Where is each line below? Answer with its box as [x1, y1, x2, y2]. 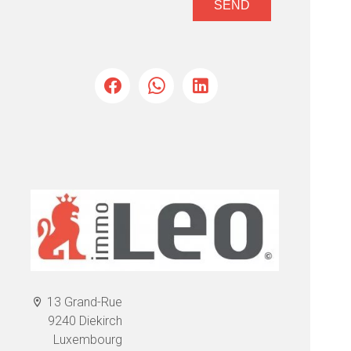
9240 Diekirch [48, 313, 123, 329]
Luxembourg [53, 332, 123, 348]
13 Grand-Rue [44, 295, 123, 310]
